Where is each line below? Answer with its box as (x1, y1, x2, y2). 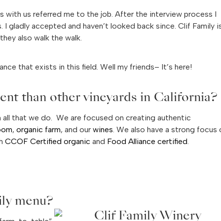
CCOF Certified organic (5, 137, 90, 147)
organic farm (16, 125, 61, 135)
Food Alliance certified (107, 137, 187, 147)
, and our (61, 125, 91, 135)
